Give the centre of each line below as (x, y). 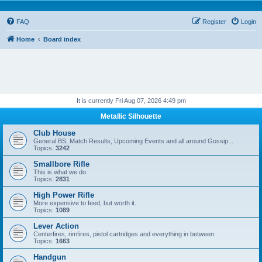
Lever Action (56, 226)
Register (214, 22)
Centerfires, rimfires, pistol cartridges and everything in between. (125, 234)
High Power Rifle (64, 195)
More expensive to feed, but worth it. (85, 203)
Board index (62, 39)
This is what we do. (61, 172)
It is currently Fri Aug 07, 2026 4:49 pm (131, 101)
